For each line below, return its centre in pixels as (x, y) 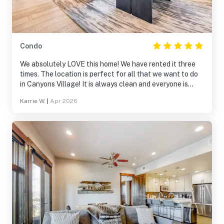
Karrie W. (33, 101)
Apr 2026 (64, 101)
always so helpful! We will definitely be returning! (98, 94)
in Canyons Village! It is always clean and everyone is (104, 84)
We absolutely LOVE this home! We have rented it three (108, 64)
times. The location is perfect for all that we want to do (109, 74)
